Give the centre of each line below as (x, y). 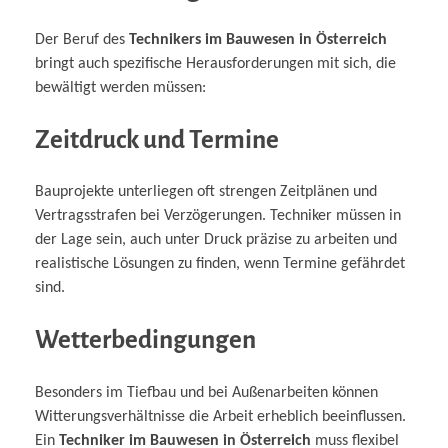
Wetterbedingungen (145, 340)
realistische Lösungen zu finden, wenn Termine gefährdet (220, 264)
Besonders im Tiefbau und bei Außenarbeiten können (206, 392)
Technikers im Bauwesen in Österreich (258, 40)
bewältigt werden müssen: (120, 88)
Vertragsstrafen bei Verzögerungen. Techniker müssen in (218, 216)
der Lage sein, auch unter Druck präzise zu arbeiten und (216, 240)
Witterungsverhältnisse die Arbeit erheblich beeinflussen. (220, 416)
